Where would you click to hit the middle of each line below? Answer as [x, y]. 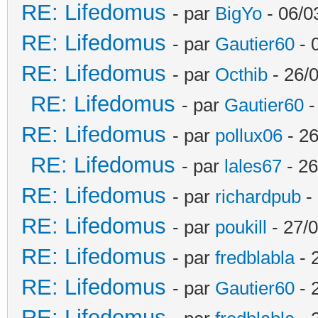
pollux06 [249, 135]
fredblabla [255, 257]
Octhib [241, 74]
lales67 [253, 166]
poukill [241, 227]
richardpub [258, 196]
